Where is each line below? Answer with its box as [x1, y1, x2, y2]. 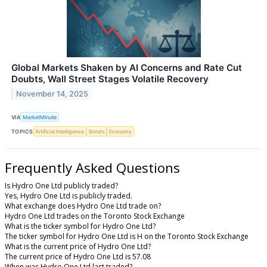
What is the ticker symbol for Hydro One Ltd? [5, 221, 156, 232]
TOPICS [11, 128, 33, 135]
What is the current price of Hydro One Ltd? [5, 241, 151, 252]
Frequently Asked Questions [5, 159, 180, 177]
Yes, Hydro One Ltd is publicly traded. [5, 191, 132, 201]
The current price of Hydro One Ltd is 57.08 [5, 252, 151, 262]
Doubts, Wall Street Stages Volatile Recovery [11, 73, 209, 85]
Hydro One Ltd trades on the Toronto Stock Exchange [5, 211, 185, 222]
